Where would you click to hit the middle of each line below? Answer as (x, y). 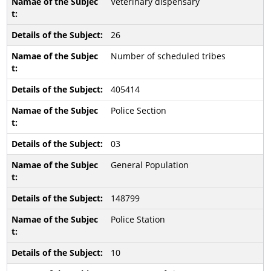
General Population (149, 165)
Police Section (138, 110)
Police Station (138, 219)
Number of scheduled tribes (168, 56)
